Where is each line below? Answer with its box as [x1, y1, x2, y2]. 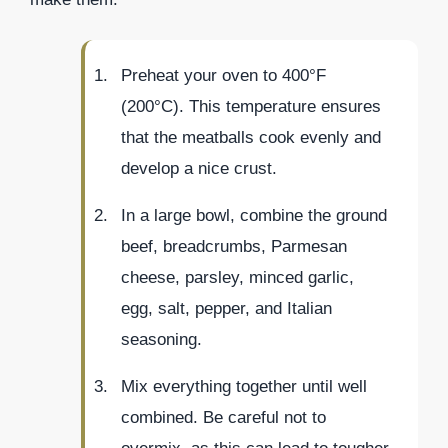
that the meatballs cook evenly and [121, 128, 381, 148]
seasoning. [121, 330, 202, 350]
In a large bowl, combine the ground [121, 206, 387, 226]
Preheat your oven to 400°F [121, 66, 326, 86]
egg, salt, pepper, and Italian [121, 299, 332, 319]
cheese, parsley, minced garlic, [121, 268, 354, 288]
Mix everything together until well [121, 377, 367, 397]
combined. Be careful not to [121, 408, 326, 428]
